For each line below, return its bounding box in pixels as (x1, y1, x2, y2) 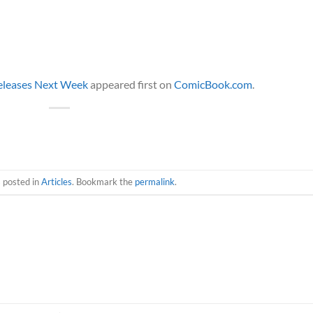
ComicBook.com (174, 77, 252, 91)
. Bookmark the (72, 175, 136, 187)
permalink (135, 175, 175, 187)
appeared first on (88, 77, 174, 91)
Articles (41, 175, 73, 187)
